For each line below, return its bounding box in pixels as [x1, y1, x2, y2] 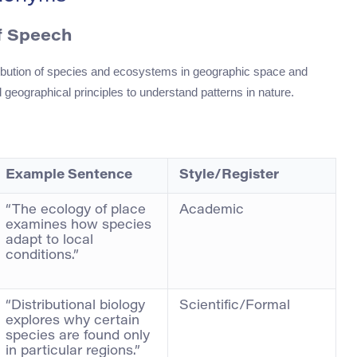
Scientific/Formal [179, 299, 290, 312]
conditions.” [6, 249, 79, 262]
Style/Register [179, 168, 279, 182]
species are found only [6, 329, 150, 343]
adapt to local [6, 233, 93, 247]
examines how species [6, 218, 151, 232]
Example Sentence [6, 168, 132, 182]
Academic [179, 203, 244, 217]
